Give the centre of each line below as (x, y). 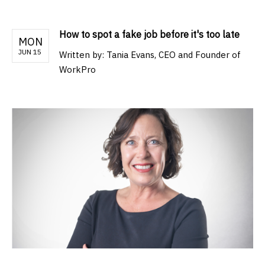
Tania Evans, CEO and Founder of (174, 55)
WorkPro (77, 70)
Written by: (83, 55)
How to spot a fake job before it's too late (149, 35)
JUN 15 (30, 52)
